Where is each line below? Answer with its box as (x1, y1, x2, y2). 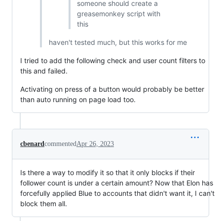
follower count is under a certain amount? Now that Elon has (20, 179, 213, 187)
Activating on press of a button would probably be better (20, 85, 204, 94)
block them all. (20, 199, 67, 208)
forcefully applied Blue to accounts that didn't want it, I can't (20, 189, 215, 198)
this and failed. (20, 67, 68, 75)
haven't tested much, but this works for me (48, 38, 187, 47)
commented (44, 140, 76, 148)
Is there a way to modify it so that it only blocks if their (20, 168, 195, 177)
